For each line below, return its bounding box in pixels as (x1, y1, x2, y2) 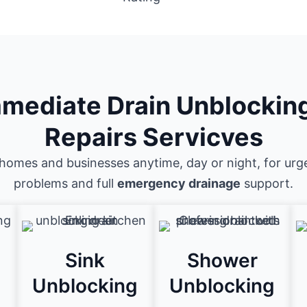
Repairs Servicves (44, 122, 263, 153)
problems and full (14, 176, 117, 191)
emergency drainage (117, 176, 241, 191)
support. (241, 176, 293, 191)
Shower (186, 249, 258, 273)
